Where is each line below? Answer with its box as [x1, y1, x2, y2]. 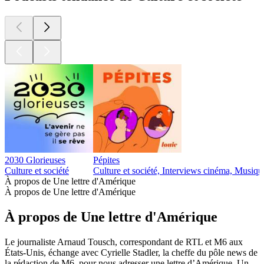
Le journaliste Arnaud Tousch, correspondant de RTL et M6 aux [5, 236, 243, 247]
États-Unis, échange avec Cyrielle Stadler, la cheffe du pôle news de [5, 247, 258, 258]
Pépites [93, 155, 120, 166]
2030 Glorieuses [5, 155, 65, 166]
